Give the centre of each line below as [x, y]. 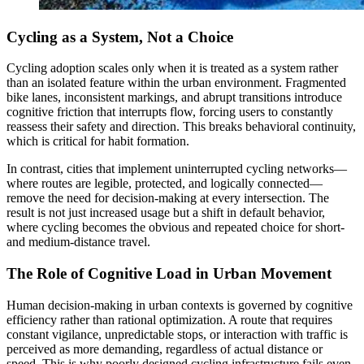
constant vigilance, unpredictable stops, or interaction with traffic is [177, 334]
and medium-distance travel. [78, 242]
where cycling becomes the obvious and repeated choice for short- [175, 227]
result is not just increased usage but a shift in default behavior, [166, 213]
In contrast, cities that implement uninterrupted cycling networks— [177, 169]
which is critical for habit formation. [98, 141]
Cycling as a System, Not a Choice [120, 37]
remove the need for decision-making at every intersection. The [168, 198]
